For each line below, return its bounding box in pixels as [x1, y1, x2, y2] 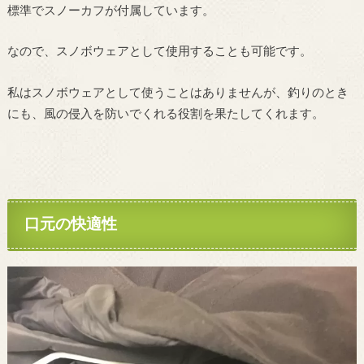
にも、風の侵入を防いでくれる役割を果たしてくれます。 [6, 108, 324, 121]
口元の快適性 [24, 217, 118, 233]
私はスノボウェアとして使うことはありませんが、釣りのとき [6, 87, 349, 100]
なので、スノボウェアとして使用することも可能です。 [6, 45, 312, 58]
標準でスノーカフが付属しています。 [6, 4, 214, 17]
